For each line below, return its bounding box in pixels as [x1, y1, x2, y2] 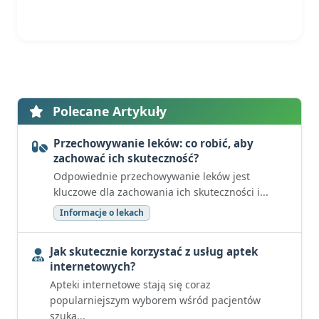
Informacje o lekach [60, 206, 144, 219]
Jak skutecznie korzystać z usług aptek [50, 244, 258, 258]
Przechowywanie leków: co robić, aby [53, 136, 253, 150]
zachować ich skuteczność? [53, 151, 199, 165]
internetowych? [50, 259, 135, 273]
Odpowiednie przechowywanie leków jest [53, 169, 250, 183]
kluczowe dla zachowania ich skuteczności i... [53, 185, 268, 199]
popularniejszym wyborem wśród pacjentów [50, 293, 261, 307]
